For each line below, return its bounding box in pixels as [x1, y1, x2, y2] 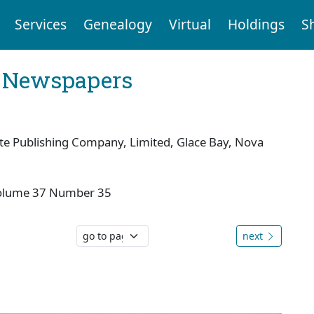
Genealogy [83, 15, 152, 34]
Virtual [168, 15, 211, 34]
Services [14, 15, 67, 34]
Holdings [227, 15, 285, 34]
